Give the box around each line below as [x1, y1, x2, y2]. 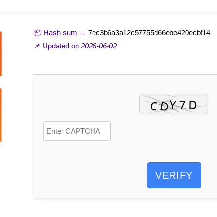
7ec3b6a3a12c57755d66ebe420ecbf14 [88, 29, 210, 37]
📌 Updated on [33, 42, 81, 50]
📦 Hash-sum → [33, 29, 88, 37]
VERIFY [155, 170, 193, 181]
